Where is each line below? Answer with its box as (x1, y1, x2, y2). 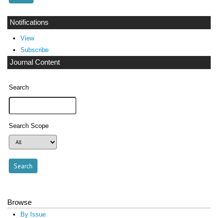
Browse (7, 198, 32, 207)
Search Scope (9, 123, 49, 130)
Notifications (10, 18, 49, 26)
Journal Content (10, 58, 60, 67)
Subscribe (20, 46, 49, 54)
